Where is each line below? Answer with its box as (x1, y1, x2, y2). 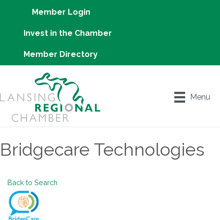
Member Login (31, 7, 90, 17)
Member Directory (24, 50, 98, 59)
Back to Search (7, 178, 57, 187)
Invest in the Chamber (24, 28, 112, 38)
